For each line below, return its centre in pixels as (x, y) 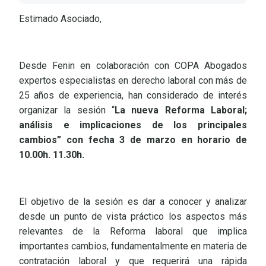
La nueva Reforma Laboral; (181, 110)
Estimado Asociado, (60, 19)
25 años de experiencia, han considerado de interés (133, 95)
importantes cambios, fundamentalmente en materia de (133, 246)
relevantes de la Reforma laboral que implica (133, 231)
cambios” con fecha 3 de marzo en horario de (133, 140)
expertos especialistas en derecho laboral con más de (133, 80)
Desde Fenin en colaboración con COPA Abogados (133, 65)
